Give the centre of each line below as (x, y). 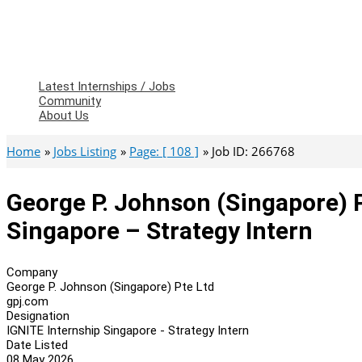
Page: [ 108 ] (164, 151)
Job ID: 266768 (253, 151)
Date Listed (37, 345)
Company (32, 272)
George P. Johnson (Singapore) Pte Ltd (110, 286)
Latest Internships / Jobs (107, 86)
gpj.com (27, 301)
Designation (38, 316)
